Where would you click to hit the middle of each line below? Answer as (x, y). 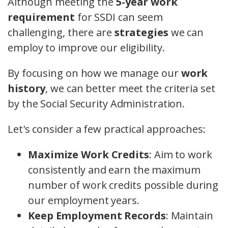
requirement (41, 17)
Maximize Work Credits (89, 155)
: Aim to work (180, 155)
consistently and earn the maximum (114, 170)
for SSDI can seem (119, 17)
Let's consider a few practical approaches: (107, 129)
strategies (141, 33)
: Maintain (189, 216)
